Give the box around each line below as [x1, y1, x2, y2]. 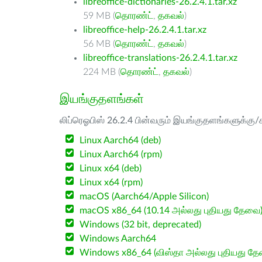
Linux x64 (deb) [80, 164, 142, 173]
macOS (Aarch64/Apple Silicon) [80, 192, 209, 201]
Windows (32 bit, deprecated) [80, 220, 202, 229]
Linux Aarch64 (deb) [80, 136, 161, 145]
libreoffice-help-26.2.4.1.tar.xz [83, 25, 206, 35]
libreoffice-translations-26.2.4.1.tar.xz [83, 53, 237, 63]
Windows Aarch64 [80, 234, 157, 243]
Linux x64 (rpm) [80, 178, 143, 187]
